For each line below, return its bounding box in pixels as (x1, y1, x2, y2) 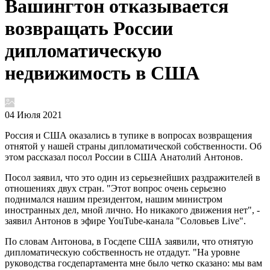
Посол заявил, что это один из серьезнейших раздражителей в (5, 172, 260, 183)
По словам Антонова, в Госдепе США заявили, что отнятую (5, 236, 253, 246)
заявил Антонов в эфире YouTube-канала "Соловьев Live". (5, 215, 246, 226)
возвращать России (5, 17, 173, 40)
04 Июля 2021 (5, 109, 62, 120)
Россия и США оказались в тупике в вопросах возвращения (5, 130, 252, 140)
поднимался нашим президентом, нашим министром (5, 193, 222, 204)
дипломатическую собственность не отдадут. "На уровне (5, 246, 240, 257)
